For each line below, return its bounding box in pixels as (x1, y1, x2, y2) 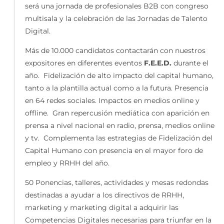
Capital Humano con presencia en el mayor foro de (25, 146, 203, 155)
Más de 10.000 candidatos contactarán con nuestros (25, 46, 205, 55)
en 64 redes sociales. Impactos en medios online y (25, 96, 199, 105)
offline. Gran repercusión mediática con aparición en (25, 108, 209, 118)
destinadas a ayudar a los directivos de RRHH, (25, 190, 184, 200)
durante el (171, 58, 208, 68)
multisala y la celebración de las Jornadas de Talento (25, 14, 207, 23)
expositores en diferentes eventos (25, 58, 144, 68)
